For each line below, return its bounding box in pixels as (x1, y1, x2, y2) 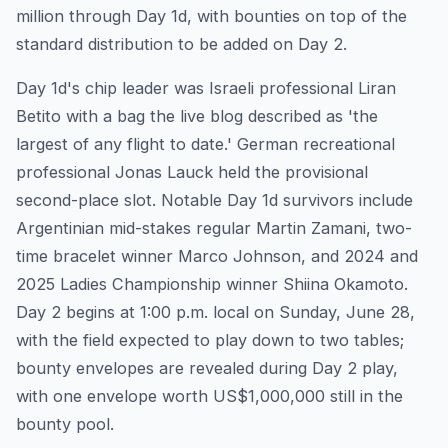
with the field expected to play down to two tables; (16, 330, 404, 351)
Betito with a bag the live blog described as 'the (16, 106, 378, 127)
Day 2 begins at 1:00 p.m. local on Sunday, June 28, (16, 302, 415, 323)
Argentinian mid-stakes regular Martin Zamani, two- (16, 218, 412, 239)
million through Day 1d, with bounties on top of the (16, 6, 407, 27)
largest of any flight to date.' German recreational (16, 134, 395, 155)
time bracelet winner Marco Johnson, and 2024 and (16, 246, 418, 267)
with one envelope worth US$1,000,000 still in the (16, 386, 403, 407)
